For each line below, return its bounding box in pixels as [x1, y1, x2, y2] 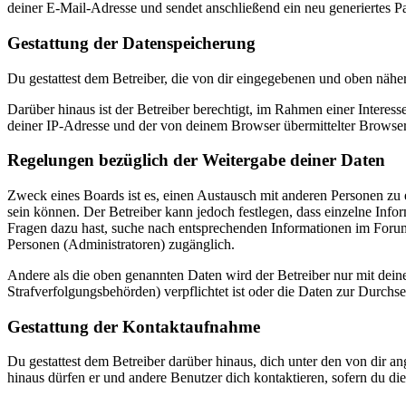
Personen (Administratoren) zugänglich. [7, 237, 235, 252]
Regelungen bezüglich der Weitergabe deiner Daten [7, 150, 385, 170]
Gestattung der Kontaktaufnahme [7, 316, 260, 336]
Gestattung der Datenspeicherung [7, 33, 256, 53]
